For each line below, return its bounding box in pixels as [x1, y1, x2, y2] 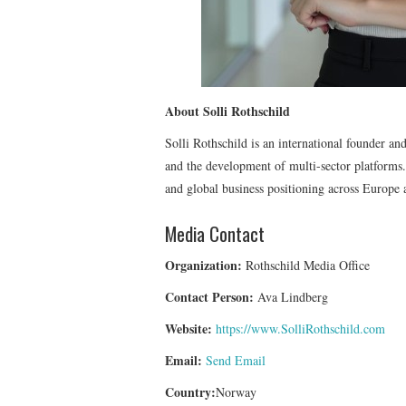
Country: [165, 382, 216, 401]
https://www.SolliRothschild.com [216, 319, 385, 337]
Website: [165, 318, 212, 338]
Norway [216, 382, 256, 401]
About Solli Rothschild [165, 101, 290, 121]
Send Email [206, 351, 266, 369]
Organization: [165, 255, 242, 275]
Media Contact [165, 218, 265, 247]
